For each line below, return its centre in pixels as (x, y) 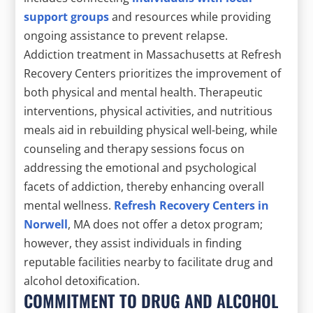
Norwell (46, 224)
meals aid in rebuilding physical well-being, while (151, 130)
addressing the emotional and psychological (140, 167)
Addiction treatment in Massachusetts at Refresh (153, 54)
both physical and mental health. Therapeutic (144, 92)
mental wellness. (69, 205)
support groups (67, 16)
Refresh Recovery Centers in (192, 205)
